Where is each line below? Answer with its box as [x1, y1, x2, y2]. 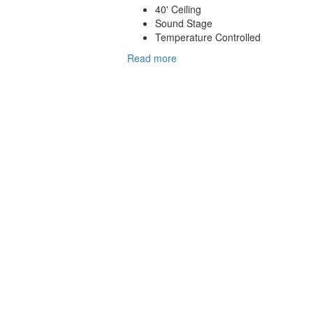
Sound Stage [155, 16, 212, 31]
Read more [127, 51, 177, 66]
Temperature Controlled [155, 30, 261, 45]
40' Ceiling [155, 2, 201, 17]
